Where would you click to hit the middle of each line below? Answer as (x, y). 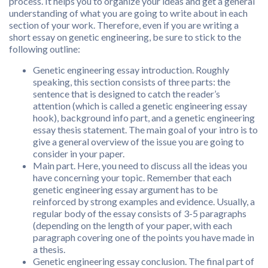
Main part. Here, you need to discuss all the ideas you (140, 166)
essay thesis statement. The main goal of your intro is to (145, 130)
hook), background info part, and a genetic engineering (144, 118)
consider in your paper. (79, 154)
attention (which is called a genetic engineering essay (140, 106)
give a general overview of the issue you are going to (138, 142)
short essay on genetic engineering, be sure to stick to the (125, 37)
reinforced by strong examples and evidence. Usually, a (144, 202)
